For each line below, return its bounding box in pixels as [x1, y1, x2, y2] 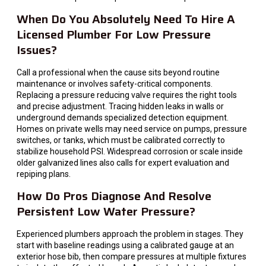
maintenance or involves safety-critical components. [17, 78, 213, 88]
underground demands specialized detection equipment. [17, 112, 229, 122]
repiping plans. [17, 169, 71, 179]
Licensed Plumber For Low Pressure [17, 24, 211, 44]
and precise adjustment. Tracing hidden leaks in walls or [17, 101, 224, 111]
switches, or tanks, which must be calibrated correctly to [17, 135, 225, 145]
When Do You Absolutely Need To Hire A [17, 9, 235, 28]
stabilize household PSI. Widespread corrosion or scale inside [17, 146, 243, 156]
